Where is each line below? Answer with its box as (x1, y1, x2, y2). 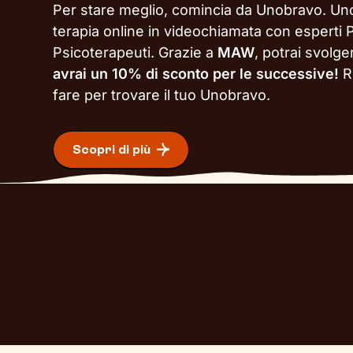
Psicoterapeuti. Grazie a (53, 44, 218, 61)
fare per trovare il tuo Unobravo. (53, 87, 271, 103)
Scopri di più (72, 142, 151, 158)
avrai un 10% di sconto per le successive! (53, 65, 344, 82)
